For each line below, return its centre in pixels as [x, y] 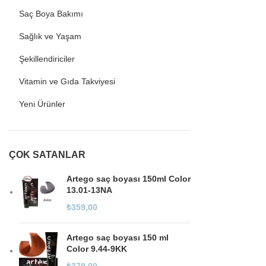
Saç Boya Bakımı [51, 14]
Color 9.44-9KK [97, 249]
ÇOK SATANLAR [47, 155]
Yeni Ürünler [42, 104]
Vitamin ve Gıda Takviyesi [67, 81]
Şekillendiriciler [47, 59]
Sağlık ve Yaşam [50, 36]
